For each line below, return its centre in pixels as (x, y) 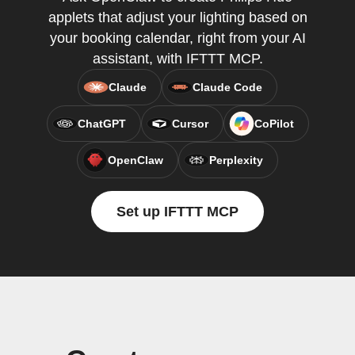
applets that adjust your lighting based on (177, 17)
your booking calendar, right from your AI (177, 38)
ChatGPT (101, 124)
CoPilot (274, 124)
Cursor (190, 124)
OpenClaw (136, 160)
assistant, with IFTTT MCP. (177, 59)
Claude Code (227, 87)
